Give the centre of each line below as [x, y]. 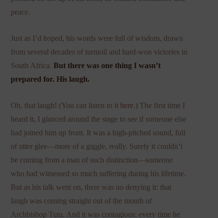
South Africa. [32, 65]
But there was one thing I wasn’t [107, 65]
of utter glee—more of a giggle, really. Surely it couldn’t [97, 146]
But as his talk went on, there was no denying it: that [91, 187]
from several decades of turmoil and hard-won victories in [99, 52]
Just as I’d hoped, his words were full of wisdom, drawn [97, 38]
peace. [21, 12]
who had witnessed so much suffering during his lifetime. [99, 173]
